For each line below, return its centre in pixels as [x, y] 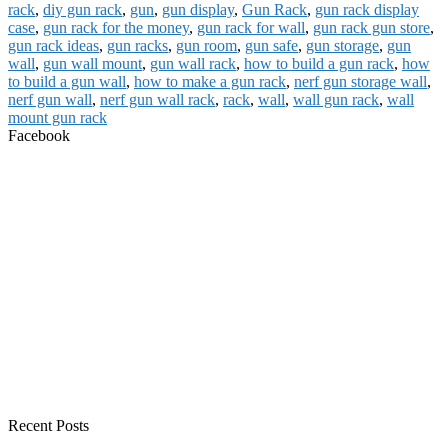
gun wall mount [92, 63]
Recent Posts [48, 425]
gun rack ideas [53, 45]
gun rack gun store [371, 27]
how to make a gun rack [210, 81]
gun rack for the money [116, 27]
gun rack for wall [251, 27]
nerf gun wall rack [157, 99]
